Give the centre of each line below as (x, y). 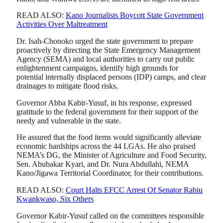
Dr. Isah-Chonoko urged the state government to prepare (105, 41)
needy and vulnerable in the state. (69, 120)
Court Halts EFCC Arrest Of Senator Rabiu (134, 190)
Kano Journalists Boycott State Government (135, 15)
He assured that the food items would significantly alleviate (109, 137)
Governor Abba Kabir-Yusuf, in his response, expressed (104, 103)
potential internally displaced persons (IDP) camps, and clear (111, 77)
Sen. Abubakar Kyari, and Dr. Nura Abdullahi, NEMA (103, 164)
